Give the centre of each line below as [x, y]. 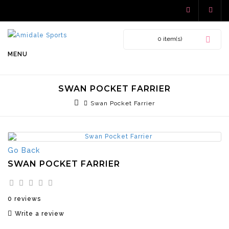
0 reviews [24, 199]
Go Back [24, 150]
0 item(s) [170, 39]
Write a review [40, 214]
